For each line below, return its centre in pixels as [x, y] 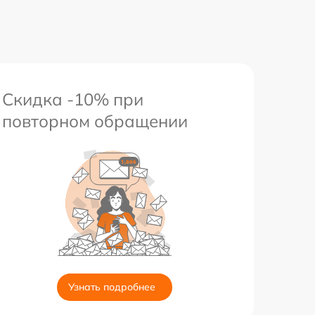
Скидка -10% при [73, 99]
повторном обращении [95, 121]
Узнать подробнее [112, 287]
